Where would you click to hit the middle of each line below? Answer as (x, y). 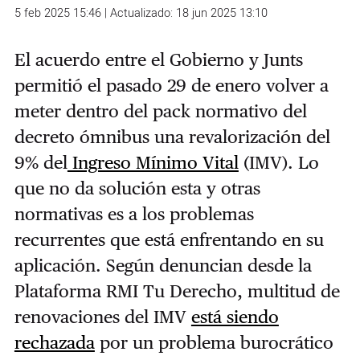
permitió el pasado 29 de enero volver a (171, 85)
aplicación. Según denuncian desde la (163, 265)
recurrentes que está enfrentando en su (169, 239)
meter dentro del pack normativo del (160, 110)
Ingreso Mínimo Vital (153, 162)
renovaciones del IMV (102, 316)
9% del (41, 162)
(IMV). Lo (278, 162)
